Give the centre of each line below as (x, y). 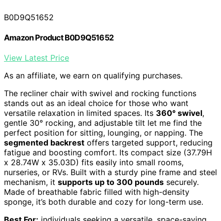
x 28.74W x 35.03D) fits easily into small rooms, (94, 163)
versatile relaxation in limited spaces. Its (80, 113)
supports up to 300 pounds (111, 182)
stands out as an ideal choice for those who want (96, 103)
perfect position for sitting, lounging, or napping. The (103, 133)
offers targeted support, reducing (148, 143)
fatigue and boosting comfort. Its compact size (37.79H (108, 153)
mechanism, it (31, 182)
